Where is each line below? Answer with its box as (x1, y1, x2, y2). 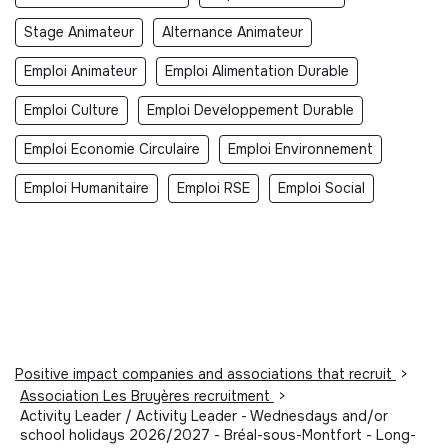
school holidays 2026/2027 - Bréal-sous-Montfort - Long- (20, 425, 416, 444)
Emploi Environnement (228, 139, 373, 158)
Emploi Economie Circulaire (24, 139, 200, 158)
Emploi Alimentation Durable (165, 61, 349, 80)
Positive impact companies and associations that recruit (15, 364, 396, 383)
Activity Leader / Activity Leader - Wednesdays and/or (20, 406, 388, 425)
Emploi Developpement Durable (147, 100, 354, 119)
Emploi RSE (177, 178, 250, 197)
